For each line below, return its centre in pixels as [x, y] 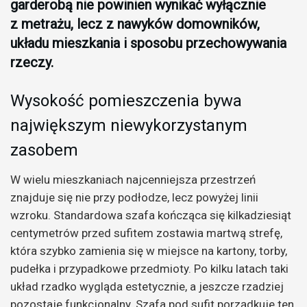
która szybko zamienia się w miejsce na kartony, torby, [149, 251]
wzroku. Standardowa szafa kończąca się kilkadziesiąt [151, 216]
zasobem [44, 150]
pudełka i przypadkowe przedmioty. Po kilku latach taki [149, 269]
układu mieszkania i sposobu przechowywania [148, 44]
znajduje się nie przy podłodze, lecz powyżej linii [134, 198]
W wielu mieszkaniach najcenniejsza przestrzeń [133, 180]
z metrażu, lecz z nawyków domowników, [135, 24]
